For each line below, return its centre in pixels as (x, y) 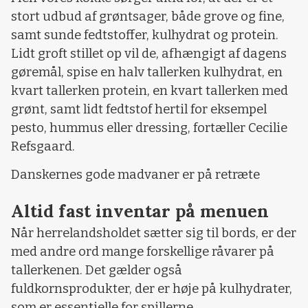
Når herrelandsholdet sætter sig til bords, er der (154, 233)
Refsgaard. (44, 146)
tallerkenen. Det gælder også (97, 271)
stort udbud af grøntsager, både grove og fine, (148, 16)
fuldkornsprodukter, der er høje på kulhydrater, (152, 289)
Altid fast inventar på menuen (140, 211)
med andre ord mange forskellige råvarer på (143, 252)
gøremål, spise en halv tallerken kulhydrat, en (147, 72)
